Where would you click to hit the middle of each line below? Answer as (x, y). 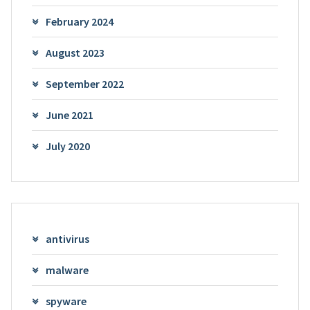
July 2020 (67, 146)
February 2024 (79, 21)
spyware (66, 301)
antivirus (67, 238)
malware (67, 270)
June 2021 (69, 115)
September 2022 (84, 83)
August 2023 (75, 52)
